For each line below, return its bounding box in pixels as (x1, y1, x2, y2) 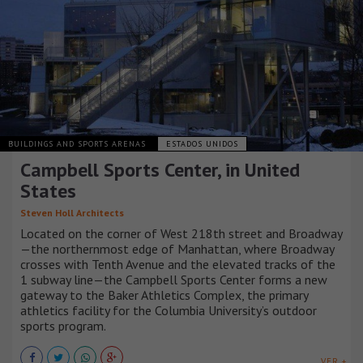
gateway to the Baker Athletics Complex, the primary (20, 287, 308, 304)
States (20, 178, 76, 204)
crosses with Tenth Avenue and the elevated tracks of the (20, 256, 335, 273)
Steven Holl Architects (20, 207, 124, 220)
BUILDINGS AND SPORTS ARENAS (8, 139, 149, 150)
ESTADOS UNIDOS (166, 139, 238, 150)
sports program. (20, 318, 106, 335)
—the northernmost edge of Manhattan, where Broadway (20, 241, 334, 258)
